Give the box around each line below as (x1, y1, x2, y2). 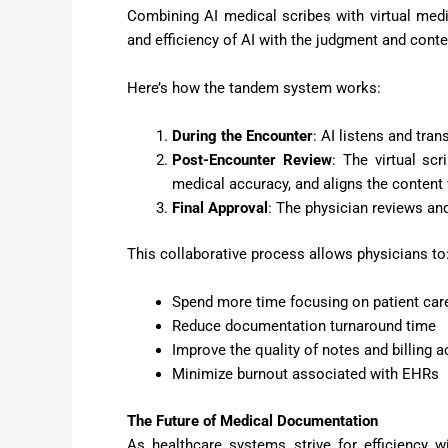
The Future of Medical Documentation (127, 411, 378, 430)
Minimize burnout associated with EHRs (172, 365, 439, 384)
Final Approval (172, 198, 268, 217)
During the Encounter (172, 126, 313, 145)
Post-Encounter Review (172, 150, 332, 169)
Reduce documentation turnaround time (172, 317, 436, 336)
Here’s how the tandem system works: (127, 78, 381, 97)
